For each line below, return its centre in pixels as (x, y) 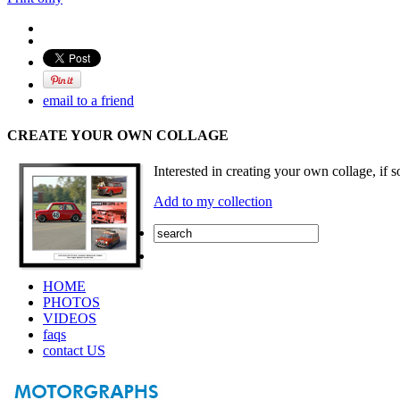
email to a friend (88, 101)
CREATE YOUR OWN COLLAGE (118, 136)
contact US (74, 350)
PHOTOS (71, 302)
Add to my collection (213, 201)
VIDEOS (70, 318)
